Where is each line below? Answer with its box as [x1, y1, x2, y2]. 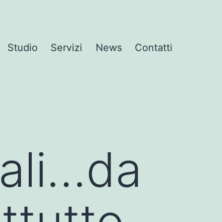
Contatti [135, 42, 172, 54]
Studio [7, 42, 38, 54]
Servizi [51, 42, 83, 54]
